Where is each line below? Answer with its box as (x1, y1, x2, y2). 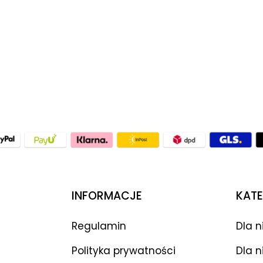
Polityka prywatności (72, 243, 176, 258)
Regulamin (72, 218, 126, 233)
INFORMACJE (72, 187, 142, 204)
